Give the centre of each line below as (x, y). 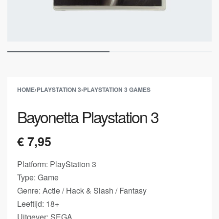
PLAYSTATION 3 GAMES (117, 89)
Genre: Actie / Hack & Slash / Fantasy (82, 190)
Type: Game (38, 177)
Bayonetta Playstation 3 (88, 116)
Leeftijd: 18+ (38, 204)
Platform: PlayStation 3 (57, 164)
